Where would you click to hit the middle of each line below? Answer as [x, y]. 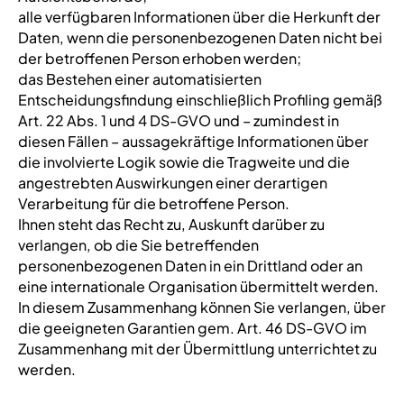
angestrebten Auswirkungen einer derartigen [172, 183]
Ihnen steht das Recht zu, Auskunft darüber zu [171, 224]
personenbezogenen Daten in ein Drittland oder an [190, 266]
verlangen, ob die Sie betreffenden [138, 245]
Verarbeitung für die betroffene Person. [153, 203]
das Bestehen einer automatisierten [139, 79]
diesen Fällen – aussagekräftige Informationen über [193, 141]
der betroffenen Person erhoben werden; [159, 58]
